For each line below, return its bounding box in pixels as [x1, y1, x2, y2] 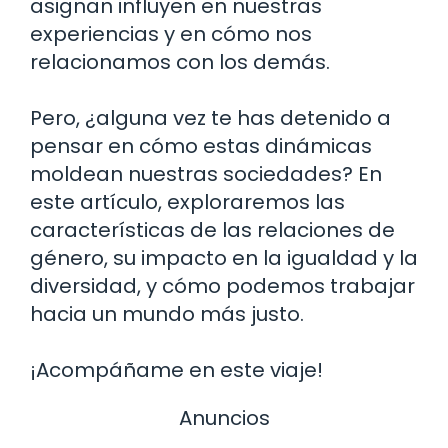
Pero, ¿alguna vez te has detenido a [30, 103, 391, 132]
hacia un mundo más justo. [30, 299, 304, 328]
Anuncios [178, 403, 270, 432]
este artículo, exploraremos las [30, 187, 345, 216]
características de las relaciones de [30, 215, 395, 244]
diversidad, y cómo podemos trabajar [30, 271, 415, 300]
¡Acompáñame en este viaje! [30, 355, 323, 384]
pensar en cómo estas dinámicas [30, 131, 372, 160]
